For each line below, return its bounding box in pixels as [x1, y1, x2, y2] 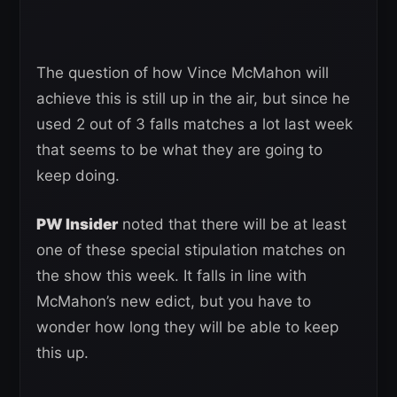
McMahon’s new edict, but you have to [36, 292, 311, 310]
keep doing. [36, 167, 120, 184]
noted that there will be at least [118, 215, 346, 233]
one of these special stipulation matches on [36, 241, 346, 259]
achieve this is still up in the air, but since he [36, 90, 350, 107]
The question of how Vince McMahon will [36, 64, 329, 82]
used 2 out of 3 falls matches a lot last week [36, 115, 353, 133]
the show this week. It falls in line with [36, 267, 307, 284]
